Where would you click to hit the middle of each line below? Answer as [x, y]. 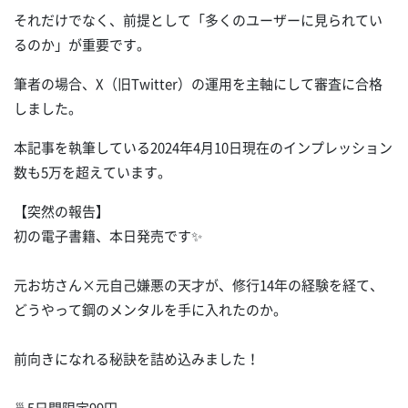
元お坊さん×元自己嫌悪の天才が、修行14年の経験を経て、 [199, 286]
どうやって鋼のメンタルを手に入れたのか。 [150, 310]
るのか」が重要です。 [82, 45]
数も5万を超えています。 [92, 173]
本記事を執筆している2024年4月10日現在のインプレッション [203, 148]
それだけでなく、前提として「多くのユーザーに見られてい [198, 20]
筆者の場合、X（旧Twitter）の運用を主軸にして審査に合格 [198, 84]
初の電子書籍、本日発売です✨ [108, 236]
